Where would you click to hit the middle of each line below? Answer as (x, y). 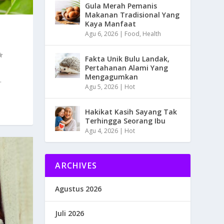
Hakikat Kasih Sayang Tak (131, 112)
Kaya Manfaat (111, 24)
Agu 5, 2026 (102, 87)
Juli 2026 (70, 213)
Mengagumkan (112, 77)
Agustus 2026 (78, 189)
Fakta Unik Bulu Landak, (127, 59)
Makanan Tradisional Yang (132, 15)
